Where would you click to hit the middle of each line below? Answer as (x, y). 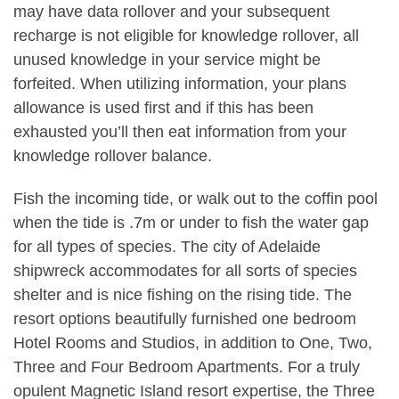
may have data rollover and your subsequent (171, 12)
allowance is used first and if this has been (163, 108)
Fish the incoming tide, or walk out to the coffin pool (195, 198)
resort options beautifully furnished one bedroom (185, 318)
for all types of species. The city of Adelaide (167, 246)
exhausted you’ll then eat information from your (180, 132)
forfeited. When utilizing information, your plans (180, 84)
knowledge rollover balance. (113, 156)
